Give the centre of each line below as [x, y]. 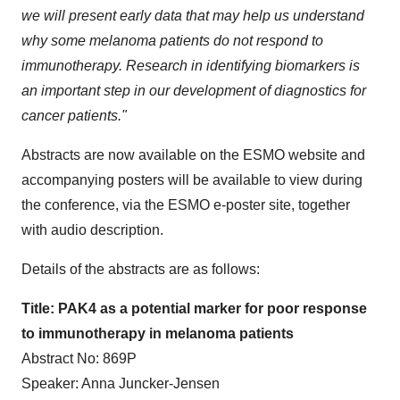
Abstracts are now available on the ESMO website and [193, 155]
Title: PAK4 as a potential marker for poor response [194, 308]
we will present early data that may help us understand [193, 16]
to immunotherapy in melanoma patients [158, 333]
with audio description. [92, 230]
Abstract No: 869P [79, 358]
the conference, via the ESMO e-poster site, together [186, 205]
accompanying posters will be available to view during [192, 180]
